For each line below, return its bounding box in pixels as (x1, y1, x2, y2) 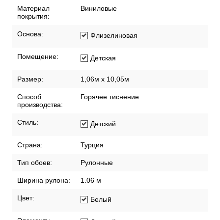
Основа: (17, 30, 43, 38)
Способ (17, 93, 41, 101)
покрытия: (17, 12, 50, 21)
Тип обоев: (17, 159, 52, 167)
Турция (81, 141, 104, 149)
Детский (90, 120, 116, 128)
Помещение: (17, 53, 58, 61)
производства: (17, 101, 63, 109)
